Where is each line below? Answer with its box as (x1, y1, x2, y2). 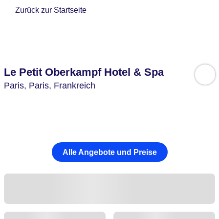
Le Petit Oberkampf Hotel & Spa (4, 66, 164, 78)
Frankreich (54, 81, 95, 90)
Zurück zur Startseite (15, 6, 87, 15)
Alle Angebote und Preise (62, 148, 157, 156)
